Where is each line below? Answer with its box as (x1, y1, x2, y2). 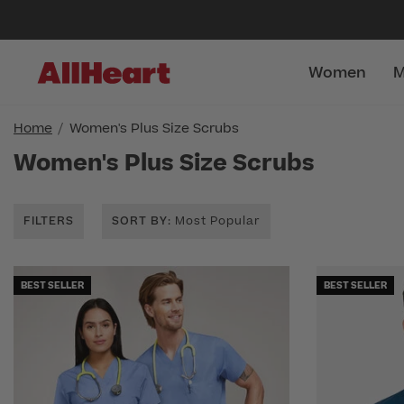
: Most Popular (168, 213, 261, 229)
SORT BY (112, 213, 168, 229)
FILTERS (23, 213, 74, 229)
